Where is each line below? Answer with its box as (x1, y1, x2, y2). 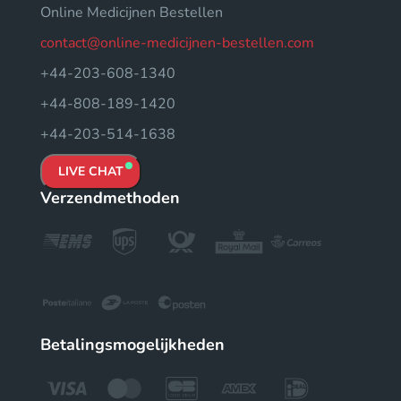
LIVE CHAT (58, 163, 124, 180)
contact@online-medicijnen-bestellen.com (40, 33, 314, 53)
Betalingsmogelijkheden (40, 334, 225, 355)
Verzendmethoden (40, 187, 180, 209)
